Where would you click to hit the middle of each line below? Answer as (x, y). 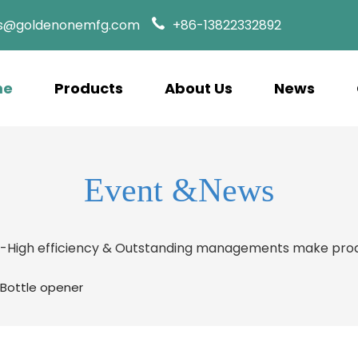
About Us (199, 88)
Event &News (179, 190)
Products (89, 88)
